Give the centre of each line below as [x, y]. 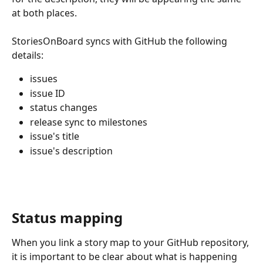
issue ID [48, 93]
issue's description [73, 151]
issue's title [55, 136]
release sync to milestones [89, 122]
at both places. [44, 13]
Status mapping [67, 217]
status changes [64, 108]
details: [28, 55]
